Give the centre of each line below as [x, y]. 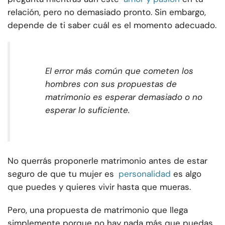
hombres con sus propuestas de [111, 84]
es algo [187, 174]
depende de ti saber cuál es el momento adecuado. [112, 25]
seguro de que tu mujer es [61, 174]
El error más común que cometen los [119, 71]
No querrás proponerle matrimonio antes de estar [107, 161]
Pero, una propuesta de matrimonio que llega [98, 210]
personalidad [145, 174]
